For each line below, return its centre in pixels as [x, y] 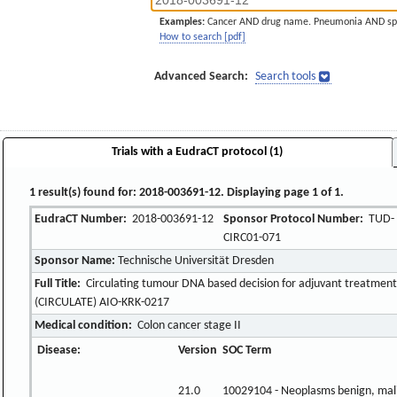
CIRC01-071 [253, 237]
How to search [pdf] [202, 37]
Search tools [285, 77]
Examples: [182, 22]
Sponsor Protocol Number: [294, 219]
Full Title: [58, 284]
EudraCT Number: [81, 219]
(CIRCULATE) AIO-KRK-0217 [102, 302]
